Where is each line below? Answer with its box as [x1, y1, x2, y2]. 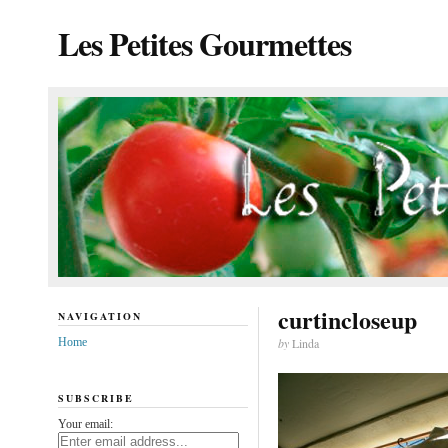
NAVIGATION [57, 309, 142, 323]
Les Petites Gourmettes [57, 20, 351, 67]
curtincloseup [277, 302, 417, 337]
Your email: [57, 416, 113, 431]
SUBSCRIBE [57, 390, 134, 405]
